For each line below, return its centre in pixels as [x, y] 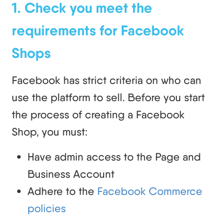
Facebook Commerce [150, 191]
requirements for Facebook [98, 30]
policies [47, 208]
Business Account [71, 174]
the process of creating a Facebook [98, 114]
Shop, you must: [50, 131]
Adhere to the [62, 191]
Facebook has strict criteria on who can [107, 80]
